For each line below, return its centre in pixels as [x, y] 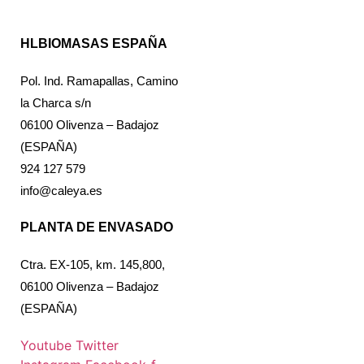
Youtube [46, 346]
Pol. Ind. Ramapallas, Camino [99, 81]
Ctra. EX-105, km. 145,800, [93, 265]
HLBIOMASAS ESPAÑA [94, 44]
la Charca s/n [56, 103]
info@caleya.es [61, 191]
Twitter [97, 346]
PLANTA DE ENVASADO [97, 227]
